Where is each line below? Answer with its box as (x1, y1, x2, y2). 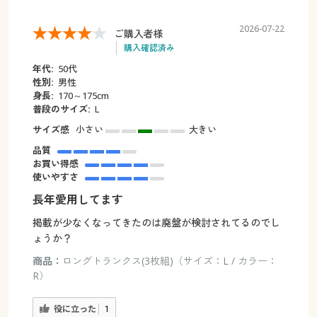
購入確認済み (123, 42, 175, 54)
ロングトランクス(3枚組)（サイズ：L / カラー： (62, 254, 277, 268)
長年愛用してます (32, 192, 123, 208)
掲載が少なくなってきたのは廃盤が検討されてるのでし (32, 216, 280, 230)
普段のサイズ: (32, 103, 91, 116)
